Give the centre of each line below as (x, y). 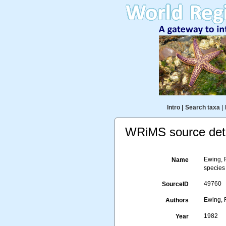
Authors (177, 200)
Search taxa (202, 107)
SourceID (176, 184)
